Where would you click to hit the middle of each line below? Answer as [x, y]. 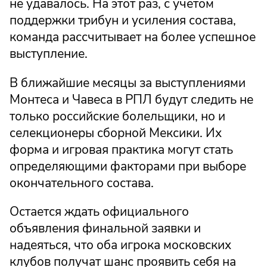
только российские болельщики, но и [117, 116]
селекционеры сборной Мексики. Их [116, 133]
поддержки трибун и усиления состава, [123, 20]
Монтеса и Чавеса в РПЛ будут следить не [131, 99]
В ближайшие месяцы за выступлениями [128, 83]
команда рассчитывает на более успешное [133, 37]
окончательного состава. [82, 183]
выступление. [49, 53]
